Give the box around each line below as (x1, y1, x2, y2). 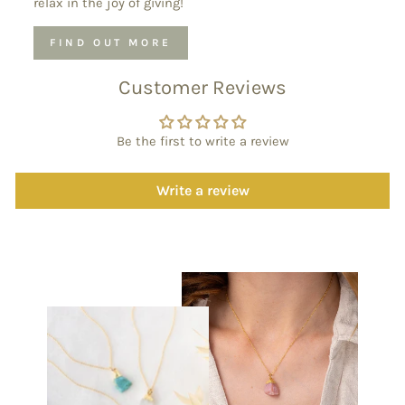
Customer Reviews (118, 76, 287, 100)
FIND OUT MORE (50, 36, 172, 50)
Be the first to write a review (116, 134, 289, 150)
